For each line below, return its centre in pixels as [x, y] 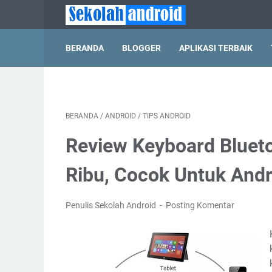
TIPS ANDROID [167, 116]
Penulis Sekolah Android [112, 205]
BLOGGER [141, 48]
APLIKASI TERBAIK [216, 48]
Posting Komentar [200, 205]
